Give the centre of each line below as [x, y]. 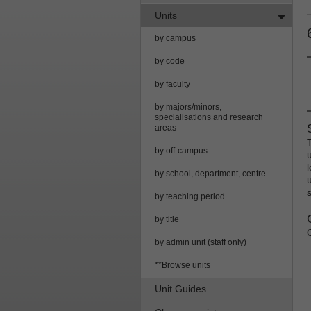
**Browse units [183, 265]
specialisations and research [209, 117]
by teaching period [190, 196]
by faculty [173, 84]
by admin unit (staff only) [201, 242]
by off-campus [181, 150]
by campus [175, 38]
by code [170, 61]
